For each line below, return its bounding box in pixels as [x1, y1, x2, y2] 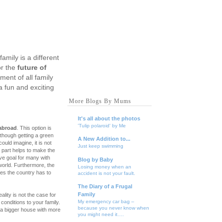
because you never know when [78, 205, 149, 211]
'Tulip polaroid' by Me [78, 122, 126, 128]
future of [17, 63, 47, 72]
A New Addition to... [78, 136, 130, 142]
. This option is [17, 125, 52, 131]
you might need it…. [78, 212, 124, 218]
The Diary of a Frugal [78, 183, 132, 190]
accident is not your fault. [78, 170, 135, 176]
